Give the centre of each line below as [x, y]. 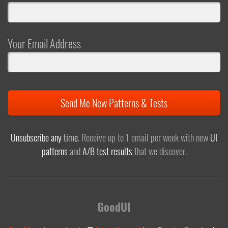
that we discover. [159, 151]
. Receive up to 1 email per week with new [144, 137]
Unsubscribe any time [44, 137]
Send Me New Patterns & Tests [114, 103]
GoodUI [114, 207]
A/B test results [107, 151]
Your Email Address [44, 43]
